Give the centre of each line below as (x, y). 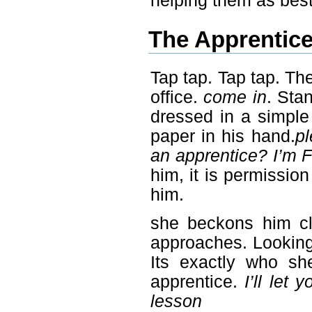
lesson (176, 301)
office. (177, 97)
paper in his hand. (223, 136)
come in (235, 97)
